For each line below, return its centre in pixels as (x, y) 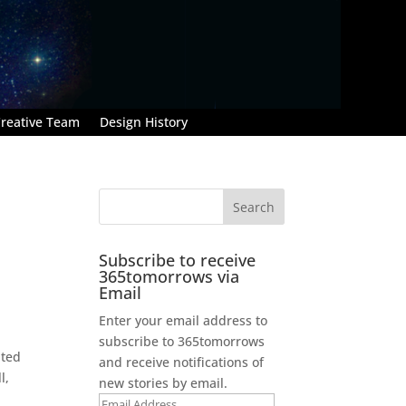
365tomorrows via (169, 276)
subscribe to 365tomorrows (182, 341)
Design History (144, 121)
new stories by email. (164, 382)
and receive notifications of (182, 362)
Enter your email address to (184, 320)
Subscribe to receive (178, 260)
